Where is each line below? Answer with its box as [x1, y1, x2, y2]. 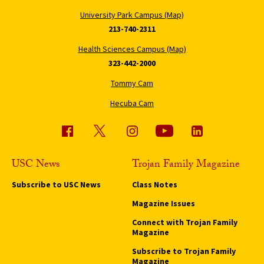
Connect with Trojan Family [132, 216, 237, 227]
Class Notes [132, 179, 177, 190]
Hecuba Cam [110, 97, 154, 108]
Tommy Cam [111, 77, 153, 88]
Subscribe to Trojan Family [132, 245, 236, 256]
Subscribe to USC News [12, 179, 101, 190]
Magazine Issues [132, 197, 195, 209]
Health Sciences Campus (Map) [78, 43, 186, 54]
